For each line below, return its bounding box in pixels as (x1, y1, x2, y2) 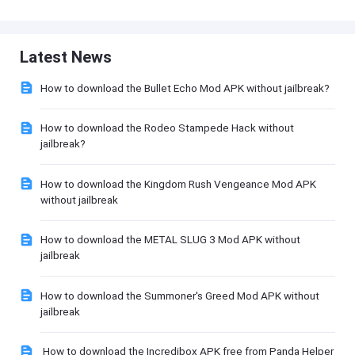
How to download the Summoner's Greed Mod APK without (40, 288, 319, 302)
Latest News (20, 47, 113, 67)
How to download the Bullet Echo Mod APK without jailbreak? (40, 81, 330, 94)
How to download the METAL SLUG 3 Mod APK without (40, 233, 300, 246)
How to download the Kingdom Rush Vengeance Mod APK (40, 177, 316, 190)
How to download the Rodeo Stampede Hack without (40, 121, 294, 135)
